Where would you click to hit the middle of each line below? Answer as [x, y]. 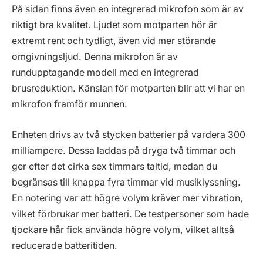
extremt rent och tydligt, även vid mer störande [114, 41]
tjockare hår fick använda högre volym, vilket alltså [123, 230]
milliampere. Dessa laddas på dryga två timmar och [124, 150]
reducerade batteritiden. [65, 245]
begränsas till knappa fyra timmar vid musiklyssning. [126, 182]
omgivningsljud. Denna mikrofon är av [95, 57]
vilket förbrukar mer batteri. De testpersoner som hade [130, 214]
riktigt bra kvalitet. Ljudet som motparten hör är [114, 25]
